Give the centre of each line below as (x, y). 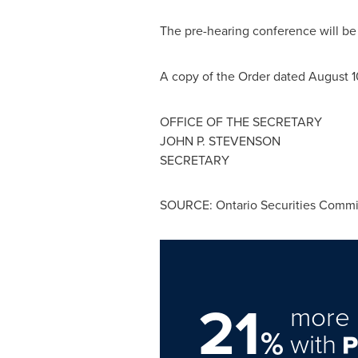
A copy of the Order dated (234, 76)
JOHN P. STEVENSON (220, 141)
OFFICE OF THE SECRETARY (241, 121)
